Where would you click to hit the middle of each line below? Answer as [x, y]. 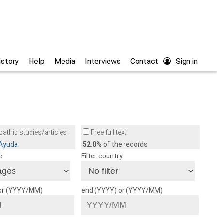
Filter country [102, 156]
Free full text [108, 132]
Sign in [187, 62]
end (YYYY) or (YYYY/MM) [122, 191]
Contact [144, 62]
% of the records [122, 145]
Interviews [103, 62]
